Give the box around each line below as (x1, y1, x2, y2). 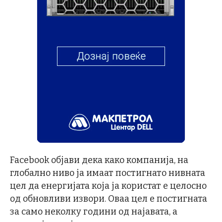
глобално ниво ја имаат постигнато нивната (10, 167, 205, 179)
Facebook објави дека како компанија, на (10, 155, 188, 166)
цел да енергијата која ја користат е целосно (10, 180, 207, 192)
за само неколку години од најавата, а (10, 206, 177, 218)
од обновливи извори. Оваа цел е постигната (10, 193, 207, 205)
